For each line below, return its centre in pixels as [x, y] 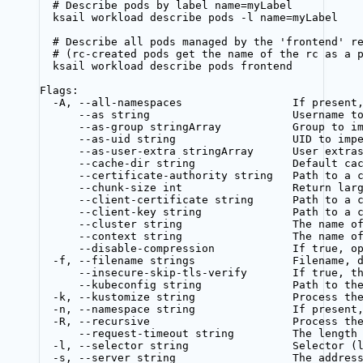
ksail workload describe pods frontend [173, 66]
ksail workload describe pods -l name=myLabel [195, 17]
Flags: [59, 90]
